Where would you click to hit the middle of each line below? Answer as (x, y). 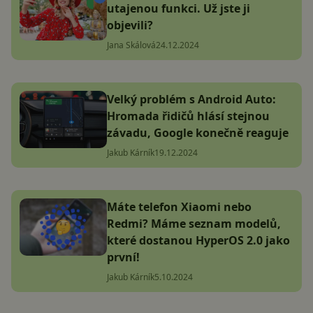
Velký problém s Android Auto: (191, 99)
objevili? (130, 25)
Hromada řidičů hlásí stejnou (188, 116)
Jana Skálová (131, 45)
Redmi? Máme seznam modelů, (194, 223)
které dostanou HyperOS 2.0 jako (198, 240)
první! (123, 257)
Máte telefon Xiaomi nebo (179, 206)
